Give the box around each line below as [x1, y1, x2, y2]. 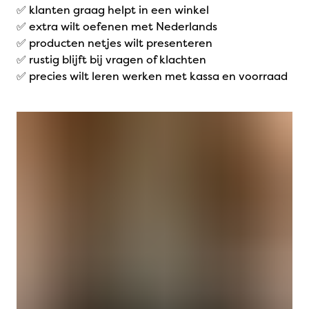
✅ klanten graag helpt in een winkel [17, 2, 209, 17]
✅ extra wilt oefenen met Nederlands [17, 19, 217, 34]
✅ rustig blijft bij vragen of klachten [17, 52, 206, 67]
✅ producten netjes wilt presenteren [17, 35, 212, 50]
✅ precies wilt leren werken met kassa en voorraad [17, 68, 288, 83]
